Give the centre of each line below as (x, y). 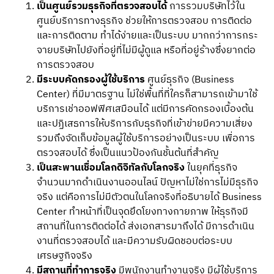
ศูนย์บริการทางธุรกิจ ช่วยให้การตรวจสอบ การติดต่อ (144, 21)
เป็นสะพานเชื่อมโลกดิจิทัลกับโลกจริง (111, 168)
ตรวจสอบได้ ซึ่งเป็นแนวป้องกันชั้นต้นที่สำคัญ (129, 154)
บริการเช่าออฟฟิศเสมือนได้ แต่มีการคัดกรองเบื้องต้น (145, 109)
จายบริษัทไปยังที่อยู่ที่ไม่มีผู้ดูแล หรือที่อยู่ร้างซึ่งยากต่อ (146, 51)
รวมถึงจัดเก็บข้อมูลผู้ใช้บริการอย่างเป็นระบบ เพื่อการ (146, 139)
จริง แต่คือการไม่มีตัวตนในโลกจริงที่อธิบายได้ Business (149, 198)
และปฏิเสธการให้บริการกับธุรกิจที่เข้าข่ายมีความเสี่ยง (145, 124)
